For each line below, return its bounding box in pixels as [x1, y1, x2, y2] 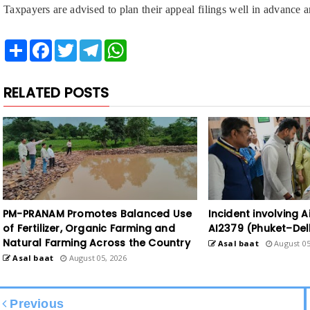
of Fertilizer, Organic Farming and [3, 221, 175, 235]
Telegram [102, 39, 140, 50]
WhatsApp [127, 39, 170, 50]
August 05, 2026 [66, 252, 127, 263]
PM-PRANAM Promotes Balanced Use [3, 206, 192, 221]
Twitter [77, 39, 104, 50]
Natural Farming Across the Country [3, 235, 190, 250]
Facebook [52, 39, 93, 50]
